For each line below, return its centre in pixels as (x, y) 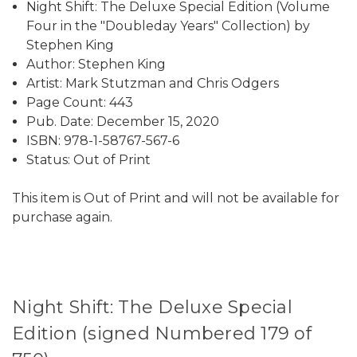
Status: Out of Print (89, 159)
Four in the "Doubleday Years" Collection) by (169, 25)
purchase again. (62, 217)
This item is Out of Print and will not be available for (176, 198)
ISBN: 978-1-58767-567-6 (103, 140)
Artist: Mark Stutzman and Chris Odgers (153, 83)
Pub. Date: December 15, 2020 (123, 121)
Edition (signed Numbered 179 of (162, 333)
